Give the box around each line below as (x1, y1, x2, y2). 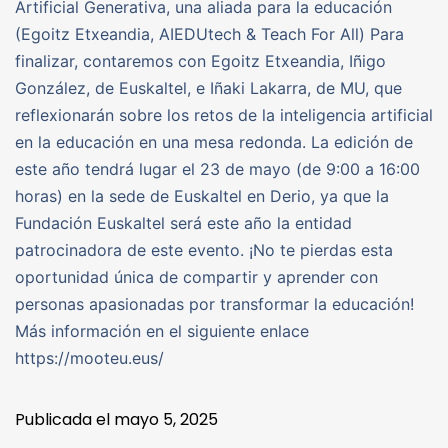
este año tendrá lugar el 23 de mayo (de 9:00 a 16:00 (15, 159, 420, 180)
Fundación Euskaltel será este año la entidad (15, 213, 352, 234)
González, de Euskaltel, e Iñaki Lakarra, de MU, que (15, 78, 402, 99)
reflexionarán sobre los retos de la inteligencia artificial (15, 105, 433, 126)
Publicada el (15, 408, 114, 432)
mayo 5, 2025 (114, 408, 218, 432)
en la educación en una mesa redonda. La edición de (15, 132, 413, 153)
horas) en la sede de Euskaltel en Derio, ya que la (15, 186, 389, 207)
